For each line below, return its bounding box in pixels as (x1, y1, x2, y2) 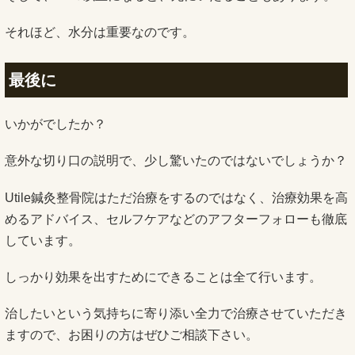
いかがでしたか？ (5, 117, 106, 132)
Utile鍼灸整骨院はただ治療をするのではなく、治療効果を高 (5, 190, 348, 204)
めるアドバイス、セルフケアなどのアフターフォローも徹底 (5, 212, 347, 226)
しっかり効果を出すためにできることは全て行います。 (5, 269, 322, 284)
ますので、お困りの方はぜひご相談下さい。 (5, 328, 258, 342)
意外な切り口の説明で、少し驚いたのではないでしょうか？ (5, 154, 347, 168)
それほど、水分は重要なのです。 (5, 25, 195, 40)
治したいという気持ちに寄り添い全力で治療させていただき (5, 307, 347, 320)
